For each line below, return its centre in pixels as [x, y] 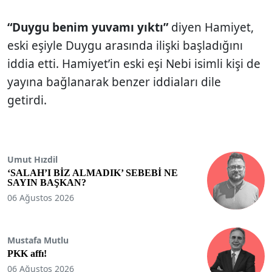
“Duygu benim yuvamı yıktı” [89, 27]
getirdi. [29, 100]
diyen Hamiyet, [212, 27]
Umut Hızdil [32, 160]
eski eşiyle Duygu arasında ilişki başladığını [125, 45]
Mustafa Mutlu [38, 240]
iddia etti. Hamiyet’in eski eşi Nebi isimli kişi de [134, 63]
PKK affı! [27, 254]
